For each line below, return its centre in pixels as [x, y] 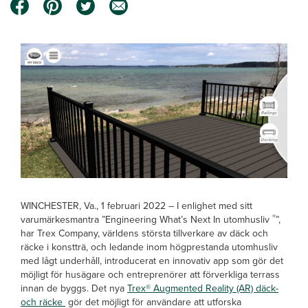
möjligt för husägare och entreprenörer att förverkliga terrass [150, 275]
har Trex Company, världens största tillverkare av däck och [144, 233]
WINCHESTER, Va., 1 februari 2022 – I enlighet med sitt [136, 206]
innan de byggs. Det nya [74, 288]
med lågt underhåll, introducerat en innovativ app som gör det [152, 261]
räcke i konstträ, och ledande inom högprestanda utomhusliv [149, 247]
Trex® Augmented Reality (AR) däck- [203, 288]
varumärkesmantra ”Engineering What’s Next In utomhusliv [146, 220]
